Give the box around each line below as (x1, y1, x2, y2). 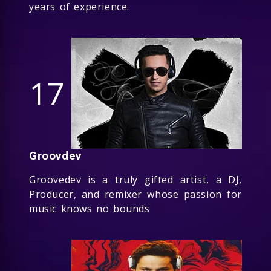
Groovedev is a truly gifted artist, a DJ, (29, 172, 242, 186)
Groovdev (29, 148, 82, 163)
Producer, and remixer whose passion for (29, 187, 242, 201)
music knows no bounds (29, 201, 150, 215)
